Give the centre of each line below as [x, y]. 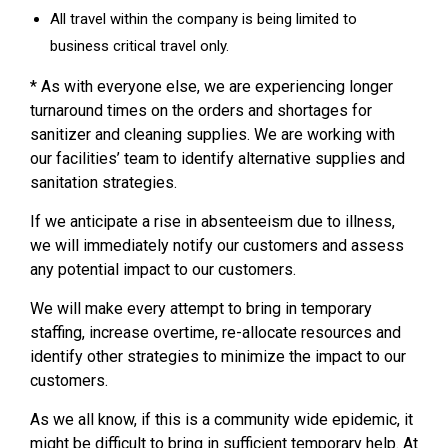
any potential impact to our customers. [163, 269]
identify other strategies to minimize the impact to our [218, 356]
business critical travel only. [139, 45]
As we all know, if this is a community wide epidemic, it [221, 419]
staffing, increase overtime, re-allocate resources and [215, 332]
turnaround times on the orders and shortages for [201, 110]
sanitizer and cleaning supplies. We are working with [212, 134]
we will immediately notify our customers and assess [217, 245]
